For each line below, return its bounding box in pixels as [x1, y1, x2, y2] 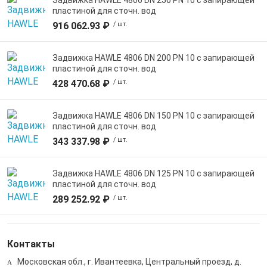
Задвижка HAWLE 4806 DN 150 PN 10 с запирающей [52, 110, 254, 120]
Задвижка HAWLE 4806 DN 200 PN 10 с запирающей [52, 52, 254, 63]
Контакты [7, 238, 55, 250]
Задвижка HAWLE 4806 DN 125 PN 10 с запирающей [52, 168, 254, 178]
